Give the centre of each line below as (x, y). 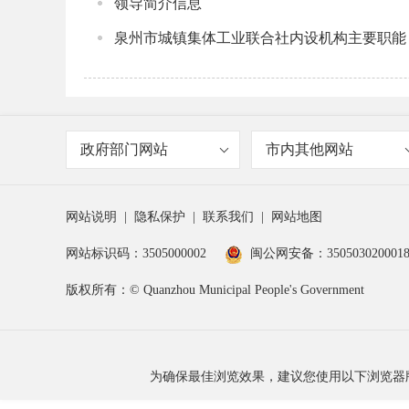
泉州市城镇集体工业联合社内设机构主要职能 (260, 38)
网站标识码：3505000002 (136, 253)
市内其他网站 (309, 149)
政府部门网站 (124, 149)
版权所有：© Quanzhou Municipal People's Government (215, 290)
